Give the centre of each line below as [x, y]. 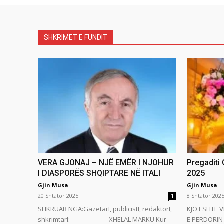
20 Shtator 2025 [58, 196]
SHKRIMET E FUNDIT [76, 38]
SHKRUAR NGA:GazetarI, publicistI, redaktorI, [105, 209]
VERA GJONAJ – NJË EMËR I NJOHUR [106, 163]
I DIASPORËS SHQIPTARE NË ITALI [99, 173]
